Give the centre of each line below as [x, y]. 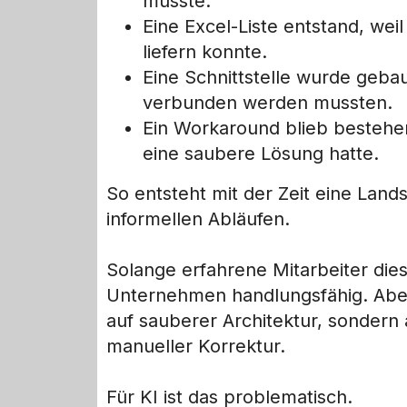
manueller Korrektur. [196, 347]
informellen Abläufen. [198, 219]
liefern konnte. [205, 52]
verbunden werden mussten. [268, 103]
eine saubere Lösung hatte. [261, 154]
